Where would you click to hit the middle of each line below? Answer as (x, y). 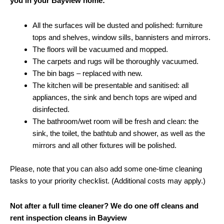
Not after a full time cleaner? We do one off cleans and (104, 206)
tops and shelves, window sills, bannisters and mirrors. (121, 37)
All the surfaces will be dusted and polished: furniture (117, 25)
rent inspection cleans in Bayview (69, 218)
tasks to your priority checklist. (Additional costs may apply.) (108, 180)
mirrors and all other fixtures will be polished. (104, 145)
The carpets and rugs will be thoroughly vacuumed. (115, 61)
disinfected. (51, 109)
